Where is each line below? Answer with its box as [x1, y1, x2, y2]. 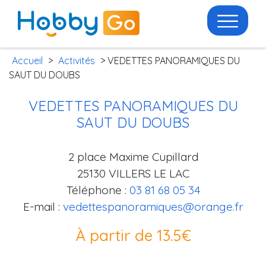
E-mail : [23, 199, 63, 214]
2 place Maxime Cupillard [68, 150, 198, 164]
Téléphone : [66, 183, 129, 198]
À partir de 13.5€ [75, 226, 191, 245]
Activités [58, 55, 95, 66]
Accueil [12, 55, 43, 66]
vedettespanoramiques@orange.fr [62, 199, 243, 214]
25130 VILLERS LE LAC [77, 166, 189, 181]
